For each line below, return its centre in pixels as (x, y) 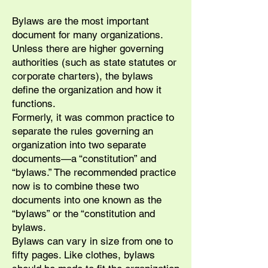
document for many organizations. (87, 35)
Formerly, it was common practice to (93, 117)
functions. (34, 103)
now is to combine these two (75, 186)
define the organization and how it (87, 90)
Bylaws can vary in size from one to (92, 241)
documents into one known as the (87, 200)
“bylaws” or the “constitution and (83, 214)
